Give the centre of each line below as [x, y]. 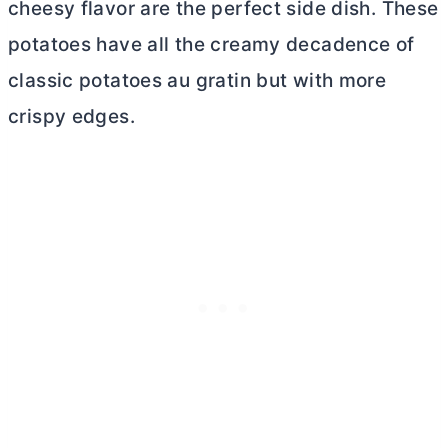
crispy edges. [71, 116]
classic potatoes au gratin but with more [197, 80]
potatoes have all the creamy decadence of [211, 44]
